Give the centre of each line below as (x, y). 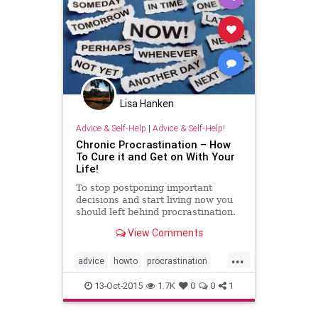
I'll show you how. (116, 224)
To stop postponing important (144, 187)
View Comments (164, 232)
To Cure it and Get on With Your (155, 156)
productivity (101, 284)
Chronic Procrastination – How (153, 144)
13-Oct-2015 (117, 286)
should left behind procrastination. (155, 212)
